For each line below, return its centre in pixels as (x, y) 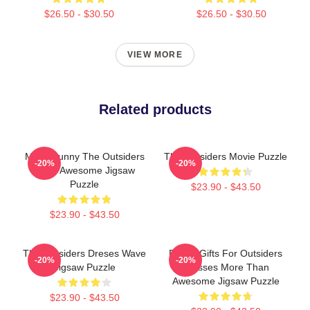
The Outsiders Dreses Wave (84, 253)
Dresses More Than (226, 267)
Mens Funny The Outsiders (84, 156)
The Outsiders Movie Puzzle (226, 156)
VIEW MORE (155, 54)
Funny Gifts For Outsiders (226, 253)
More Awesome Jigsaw (84, 170)
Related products (155, 109)
